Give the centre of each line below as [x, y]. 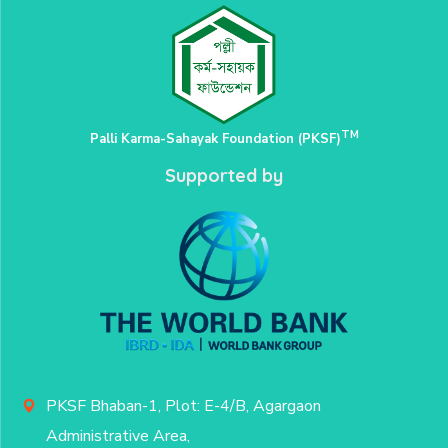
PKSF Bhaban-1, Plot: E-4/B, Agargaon [184, 406]
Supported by [224, 176]
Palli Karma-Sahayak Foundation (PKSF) [215, 139]
